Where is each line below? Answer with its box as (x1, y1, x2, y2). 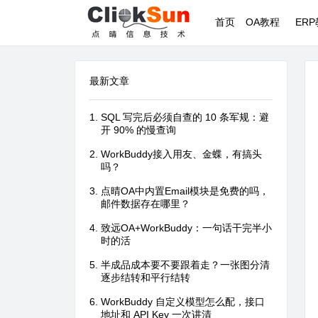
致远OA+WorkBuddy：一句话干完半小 (101, 222, 272, 234)
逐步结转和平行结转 (101, 272, 190, 283)
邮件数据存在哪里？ (101, 198, 190, 209)
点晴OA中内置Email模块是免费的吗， (101, 185, 269, 197)
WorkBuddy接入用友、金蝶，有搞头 (101, 148, 262, 160)
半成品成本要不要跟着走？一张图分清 (101, 259, 270, 270)
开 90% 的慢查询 (101, 124, 176, 136)
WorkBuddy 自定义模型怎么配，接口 (101, 296, 265, 307)
